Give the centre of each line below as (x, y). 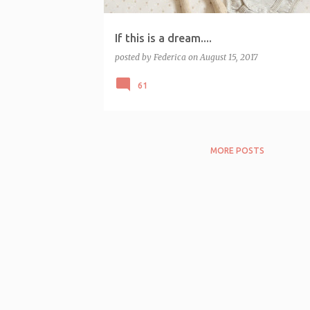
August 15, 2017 (229, 57)
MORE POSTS (237, 150)
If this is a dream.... (163, 38)
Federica (170, 57)
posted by (134, 57)
